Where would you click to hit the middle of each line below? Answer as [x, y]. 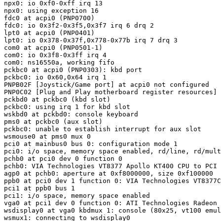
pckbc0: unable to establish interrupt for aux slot [103, 129]
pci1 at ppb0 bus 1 [39, 188]
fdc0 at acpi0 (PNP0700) [49, 18]
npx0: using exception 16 [51, 11]
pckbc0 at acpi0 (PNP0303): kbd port [73, 70]
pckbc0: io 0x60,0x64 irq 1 [55, 77]
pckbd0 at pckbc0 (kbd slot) [57, 100]
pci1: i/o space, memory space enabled [77, 196]
